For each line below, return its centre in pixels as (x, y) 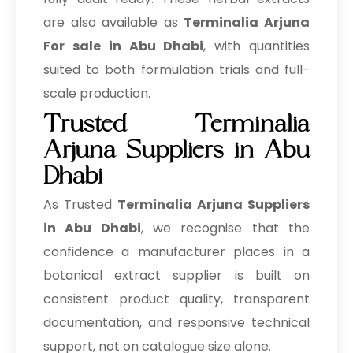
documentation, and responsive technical (176, 323)
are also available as (114, 23)
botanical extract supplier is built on (176, 276)
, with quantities (257, 46)
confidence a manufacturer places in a (176, 252)
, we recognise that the (225, 229)
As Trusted (80, 205)
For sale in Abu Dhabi (124, 46)
